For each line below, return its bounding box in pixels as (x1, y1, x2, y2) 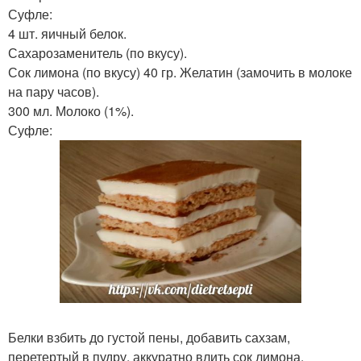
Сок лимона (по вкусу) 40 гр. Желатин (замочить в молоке (8, 63, 352, 81)
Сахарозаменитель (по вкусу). (8, 44, 187, 62)
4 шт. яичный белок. (8, 24, 127, 43)
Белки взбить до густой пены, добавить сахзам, (8, 328, 290, 347)
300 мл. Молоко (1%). (8, 102, 134, 120)
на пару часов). (8, 82, 99, 101)
